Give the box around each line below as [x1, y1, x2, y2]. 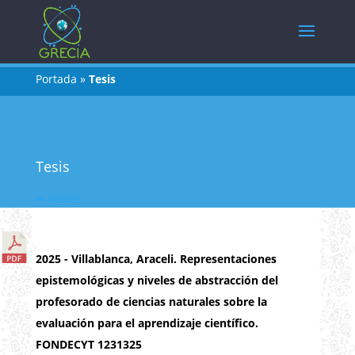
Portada [35, 71, 77, 86]
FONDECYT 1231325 [35, 337, 142, 352]
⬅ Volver [35, 191, 81, 206]
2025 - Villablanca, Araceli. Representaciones [35, 251, 277, 266]
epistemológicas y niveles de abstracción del [35, 273, 278, 288]
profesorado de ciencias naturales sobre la [35, 294, 267, 309]
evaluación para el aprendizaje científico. [35, 315, 258, 330]
